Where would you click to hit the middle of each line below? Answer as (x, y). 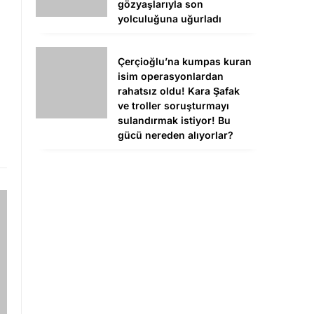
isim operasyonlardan (171, 76)
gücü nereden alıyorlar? (176, 135)
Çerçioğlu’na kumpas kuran (185, 62)
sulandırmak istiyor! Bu (174, 121)
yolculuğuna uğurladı (170, 19)
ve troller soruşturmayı (173, 106)
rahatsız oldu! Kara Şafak (179, 91)
